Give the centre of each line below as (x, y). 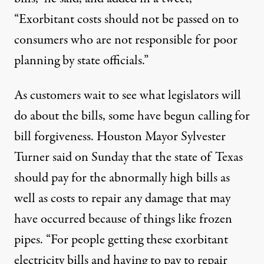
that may (207, 198)
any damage (154, 198)
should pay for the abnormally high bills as (122, 178)
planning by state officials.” (81, 60)
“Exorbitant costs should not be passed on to (126, 19)
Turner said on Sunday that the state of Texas (128, 157)
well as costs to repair (69, 198)
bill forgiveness (52, 136)
